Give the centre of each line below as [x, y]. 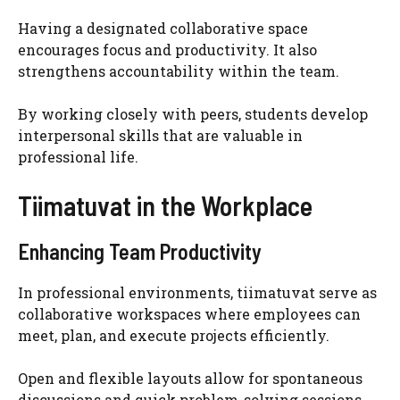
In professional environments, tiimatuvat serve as [197, 292]
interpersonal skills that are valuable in [160, 135]
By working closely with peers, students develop [193, 113]
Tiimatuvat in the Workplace [165, 205]
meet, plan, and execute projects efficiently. [174, 335]
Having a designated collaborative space [163, 28]
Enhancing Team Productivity [140, 251]
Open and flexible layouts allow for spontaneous [190, 378]
